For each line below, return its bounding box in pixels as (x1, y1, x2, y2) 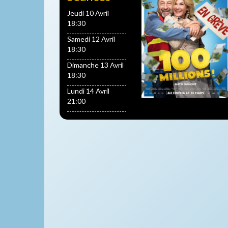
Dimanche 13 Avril (67, 60, 124, 69)
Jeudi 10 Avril (67, 8, 109, 17)
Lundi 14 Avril (67, 86, 109, 95)
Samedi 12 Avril (67, 34, 115, 43)
